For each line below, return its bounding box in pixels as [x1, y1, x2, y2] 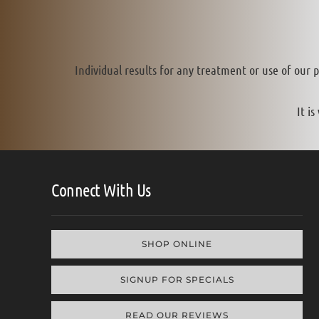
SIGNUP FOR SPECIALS [120, 274, 234, 285]
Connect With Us [51, 179, 151, 200]
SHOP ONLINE [142, 239, 213, 249]
